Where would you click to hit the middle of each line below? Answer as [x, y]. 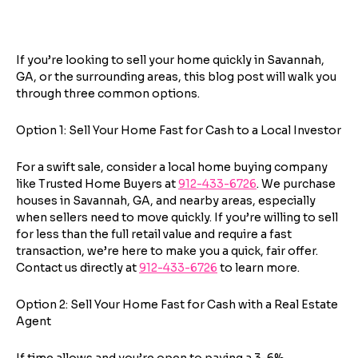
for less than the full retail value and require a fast [154, 234]
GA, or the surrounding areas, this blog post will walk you [176, 77]
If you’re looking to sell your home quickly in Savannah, [170, 60]
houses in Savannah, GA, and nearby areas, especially [166, 201]
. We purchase [296, 184]
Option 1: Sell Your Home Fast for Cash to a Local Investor [179, 130]
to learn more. [259, 268]
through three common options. [108, 93]
